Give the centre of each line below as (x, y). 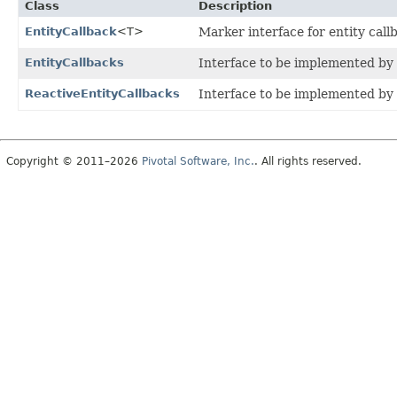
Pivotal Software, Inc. (198, 161)
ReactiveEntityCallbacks (102, 93)
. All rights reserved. (308, 161)
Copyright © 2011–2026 (74, 161)
